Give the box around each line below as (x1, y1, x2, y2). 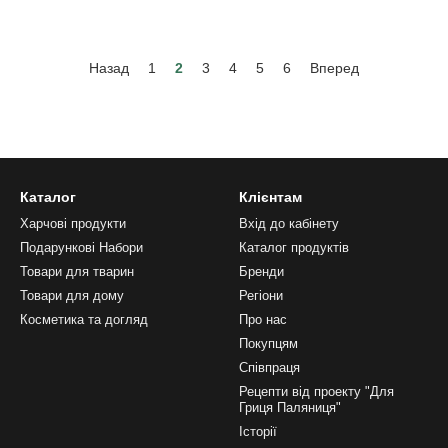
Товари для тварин (20, 264, 134, 279)
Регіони (239, 288, 283, 303)
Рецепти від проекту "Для (239, 384, 394, 399)
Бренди (239, 264, 284, 279)
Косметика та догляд (20, 312, 148, 327)
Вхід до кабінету (239, 216, 339, 231)
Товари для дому (20, 288, 124, 303)
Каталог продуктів (239, 240, 349, 255)
